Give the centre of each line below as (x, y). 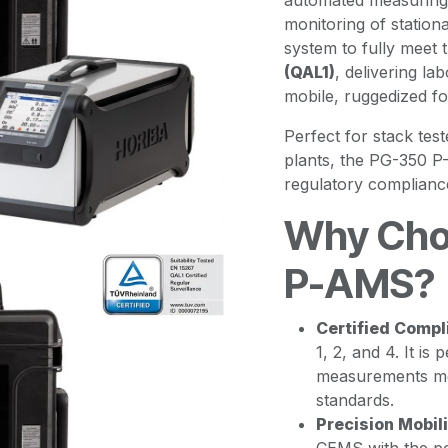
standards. (355, 400)
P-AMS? (359, 283)
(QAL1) (309, 72)
